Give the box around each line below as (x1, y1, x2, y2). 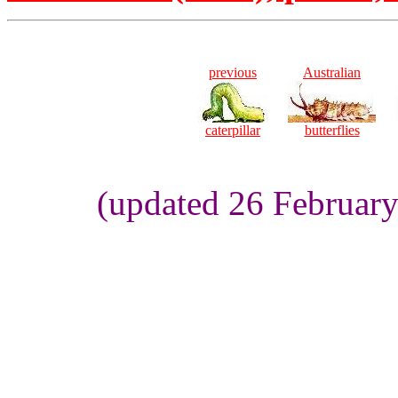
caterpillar (205, 123, 260, 138)
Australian (303, 65, 361, 80)
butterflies (304, 123, 360, 138)
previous (209, 65, 257, 80)
